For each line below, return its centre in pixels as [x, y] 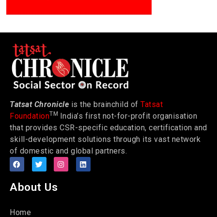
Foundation [30, 116]
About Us [34, 187]
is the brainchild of [105, 105]
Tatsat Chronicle [39, 105]
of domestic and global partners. [68, 151]
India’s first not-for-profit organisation [128, 116]
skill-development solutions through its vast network [105, 139]
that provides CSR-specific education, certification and [108, 128]
